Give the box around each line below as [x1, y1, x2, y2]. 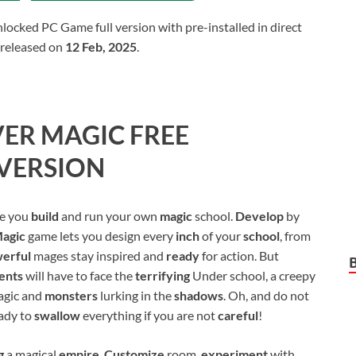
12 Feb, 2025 [65, 38, 137, 54]
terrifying [135, 268, 190, 284]
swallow [34, 308, 83, 323]
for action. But [202, 248, 279, 264]
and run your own [61, 208, 160, 224]
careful [218, 308, 258, 323]
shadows [174, 288, 223, 304]
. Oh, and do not [223, 288, 309, 304]
